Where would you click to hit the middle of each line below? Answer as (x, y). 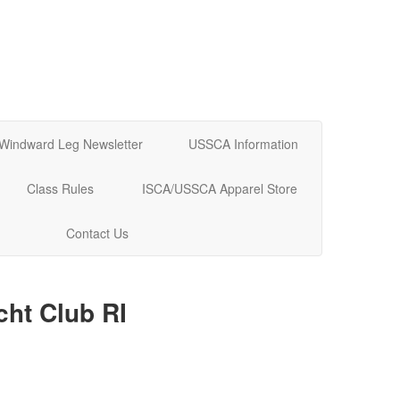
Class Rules (61, 188)
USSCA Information (244, 143)
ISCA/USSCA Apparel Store (220, 188)
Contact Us (97, 233)
